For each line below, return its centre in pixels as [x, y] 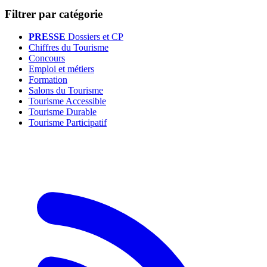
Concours [47, 58]
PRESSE [47, 37]
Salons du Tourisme [66, 91]
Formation [48, 80]
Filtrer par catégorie [54, 14]
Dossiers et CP [96, 37]
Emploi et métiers [61, 69]
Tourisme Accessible [67, 101]
